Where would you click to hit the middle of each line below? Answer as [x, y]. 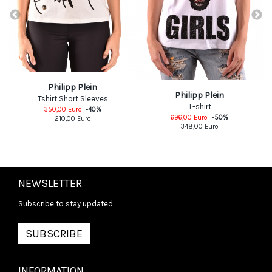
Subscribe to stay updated [66, 204]
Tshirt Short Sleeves [73, 98]
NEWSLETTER [50, 184]
